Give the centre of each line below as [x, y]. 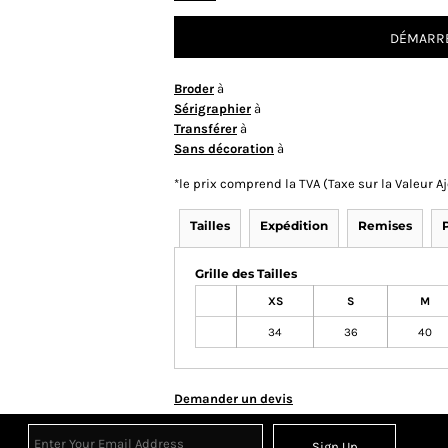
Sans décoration [224, 149]
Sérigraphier [212, 109]
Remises [385, 226]
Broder [194, 89]
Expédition [294, 226]
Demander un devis [233, 399]
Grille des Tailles [246, 274]
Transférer [205, 129]
